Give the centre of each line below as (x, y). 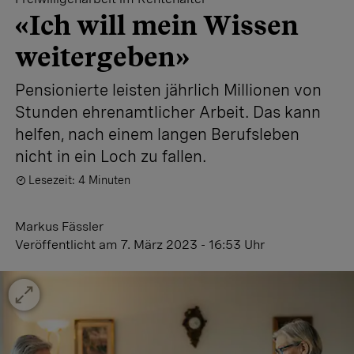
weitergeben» (102, 56)
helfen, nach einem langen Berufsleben (157, 134)
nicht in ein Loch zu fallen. (111, 156)
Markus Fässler (59, 226)
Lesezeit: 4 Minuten (79, 180)
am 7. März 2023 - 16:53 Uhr (182, 245)
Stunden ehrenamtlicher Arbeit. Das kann (168, 112)
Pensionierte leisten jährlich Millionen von (168, 90)
